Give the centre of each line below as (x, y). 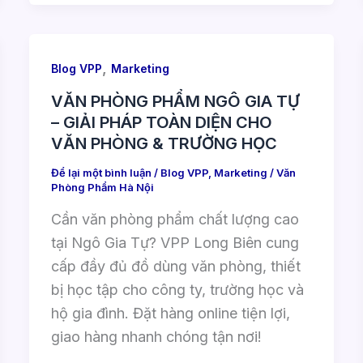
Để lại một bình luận (101, 173)
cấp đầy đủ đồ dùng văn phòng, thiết (175, 266)
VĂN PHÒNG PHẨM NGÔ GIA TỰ (175, 102)
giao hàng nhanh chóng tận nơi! (156, 336)
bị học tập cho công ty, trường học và (177, 289)
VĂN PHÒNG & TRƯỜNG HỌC (164, 144)
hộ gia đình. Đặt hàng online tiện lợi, (170, 313)
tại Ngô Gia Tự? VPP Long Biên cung (175, 242)
